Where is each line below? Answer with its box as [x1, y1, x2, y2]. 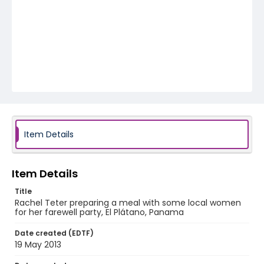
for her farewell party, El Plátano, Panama [15, 206, 184, 218]
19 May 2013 [15, 239, 61, 250]
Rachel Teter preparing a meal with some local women [15, 197, 241, 209]
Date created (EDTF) [15, 228, 94, 238]
